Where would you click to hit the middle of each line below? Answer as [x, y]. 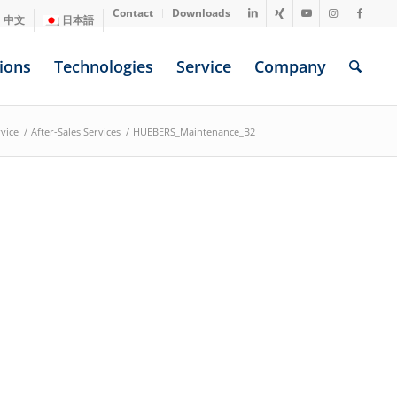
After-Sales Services [76, 132]
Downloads [202, 13]
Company [291, 66]
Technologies [104, 66]
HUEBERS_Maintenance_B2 [194, 132]
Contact [133, 13]
